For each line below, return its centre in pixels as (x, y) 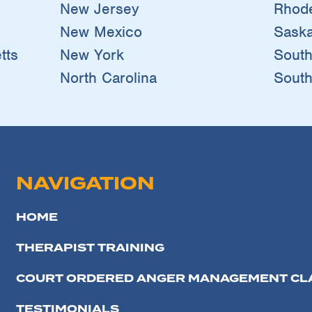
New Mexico (101, 31)
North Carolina (108, 77)
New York (92, 54)
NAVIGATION (86, 184)
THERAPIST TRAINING (91, 248)
